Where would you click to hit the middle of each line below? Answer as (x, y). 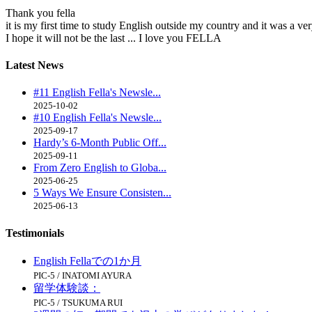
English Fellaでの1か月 (87, 260)
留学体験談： (67, 288)
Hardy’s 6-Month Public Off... (100, 143)
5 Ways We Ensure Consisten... (102, 193)
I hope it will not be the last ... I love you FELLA (115, 38)
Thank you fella (42, 13)
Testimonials (35, 233)
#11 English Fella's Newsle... (97, 93)
